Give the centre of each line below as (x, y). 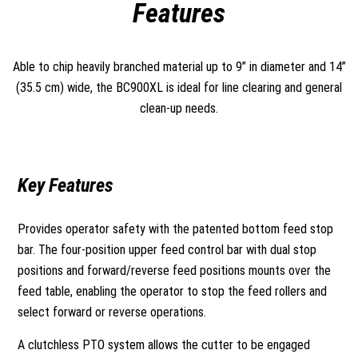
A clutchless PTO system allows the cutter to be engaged (164, 345)
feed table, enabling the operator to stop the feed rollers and (173, 291)
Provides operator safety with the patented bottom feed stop (176, 229)
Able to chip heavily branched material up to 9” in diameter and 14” (179, 67)
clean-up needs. (179, 108)
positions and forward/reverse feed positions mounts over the (175, 270)
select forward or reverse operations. (112, 312)
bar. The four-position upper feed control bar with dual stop (167, 250)
